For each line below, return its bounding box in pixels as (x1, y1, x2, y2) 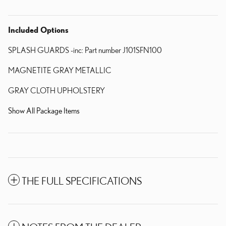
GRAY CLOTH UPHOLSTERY (8, 86, 105, 95)
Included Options (8, 25, 69, 35)
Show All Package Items (8, 106, 80, 116)
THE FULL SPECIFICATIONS (22, 175, 142, 187)
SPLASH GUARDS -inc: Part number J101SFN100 (8, 45, 162, 55)
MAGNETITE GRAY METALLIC (8, 66, 111, 75)
